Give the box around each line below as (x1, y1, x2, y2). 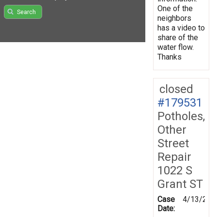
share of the (157, 32, 198, 42)
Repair (157, 150, 191, 164)
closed (159, 82, 193, 96)
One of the (157, 3, 193, 13)
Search (16, 8, 36, 16)
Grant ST (157, 177, 203, 191)
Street (157, 136, 189, 150)
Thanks (157, 52, 182, 62)
